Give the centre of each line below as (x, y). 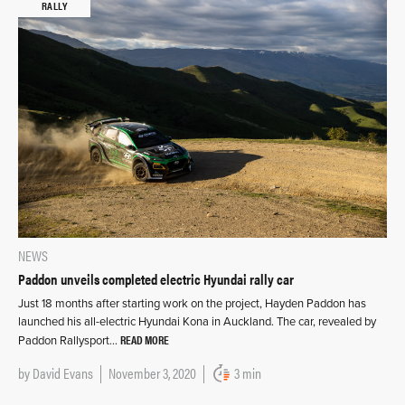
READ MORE (145, 339)
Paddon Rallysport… (69, 340)
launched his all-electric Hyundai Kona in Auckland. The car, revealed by (197, 321)
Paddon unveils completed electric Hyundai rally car (156, 278)
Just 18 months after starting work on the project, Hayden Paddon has (192, 303)
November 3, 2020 (152, 372)
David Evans (63, 372)
